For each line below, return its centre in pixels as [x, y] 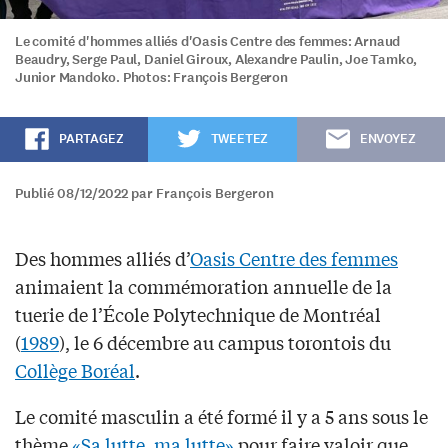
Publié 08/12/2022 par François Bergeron [144, 193]
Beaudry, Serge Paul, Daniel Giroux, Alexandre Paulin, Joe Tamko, [216, 59]
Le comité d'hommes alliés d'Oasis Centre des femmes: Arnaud [208, 41]
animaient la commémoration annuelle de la [203, 285]
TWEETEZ [239, 138]
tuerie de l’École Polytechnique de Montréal [198, 313]
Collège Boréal [75, 369]
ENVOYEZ [387, 138]
